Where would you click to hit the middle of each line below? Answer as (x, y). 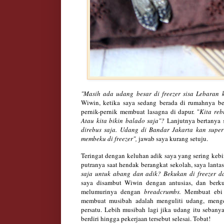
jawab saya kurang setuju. (174, 138)
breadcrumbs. (164, 191)
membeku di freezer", (110, 138)
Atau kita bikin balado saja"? (124, 120)
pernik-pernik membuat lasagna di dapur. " (140, 111)
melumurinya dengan (113, 191)
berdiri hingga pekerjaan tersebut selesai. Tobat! (146, 218)
